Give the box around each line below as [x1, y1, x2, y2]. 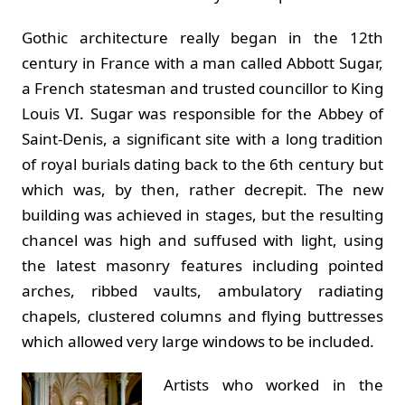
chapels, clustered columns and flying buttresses [22, 305, 383, 326]
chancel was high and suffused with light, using [22, 229, 383, 250]
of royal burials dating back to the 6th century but [22, 153, 383, 174]
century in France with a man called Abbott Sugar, [22, 52, 383, 73]
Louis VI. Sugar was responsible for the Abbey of [22, 102, 383, 124]
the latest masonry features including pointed [22, 254, 383, 276]
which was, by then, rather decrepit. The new [22, 178, 383, 200]
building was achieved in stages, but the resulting [22, 203, 383, 225]
